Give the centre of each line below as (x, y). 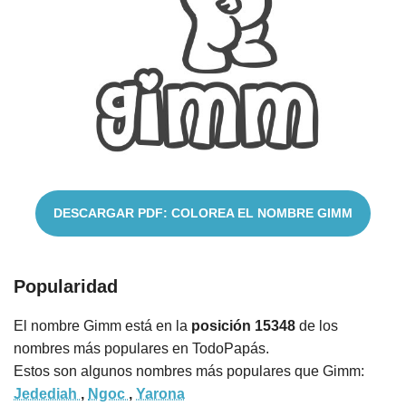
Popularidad (66, 287)
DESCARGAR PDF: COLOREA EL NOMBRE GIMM (203, 213)
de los (317, 326)
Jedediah (47, 394)
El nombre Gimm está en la (102, 326)
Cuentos (42, 87)
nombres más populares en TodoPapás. (141, 349)
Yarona (160, 394)
